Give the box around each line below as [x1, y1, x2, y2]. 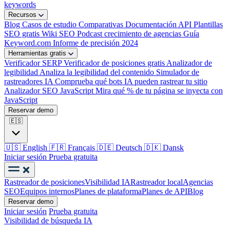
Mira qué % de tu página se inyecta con [95, 86, 223, 95]
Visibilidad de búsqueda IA [4, 216, 92, 225]
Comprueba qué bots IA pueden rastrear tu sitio [55, 77, 207, 86]
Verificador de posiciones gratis [64, 59, 165, 67]
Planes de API [142, 187, 187, 196]
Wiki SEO [42, 29, 77, 38]
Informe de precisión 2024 [53, 39, 138, 47]
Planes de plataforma [74, 187, 142, 196]
